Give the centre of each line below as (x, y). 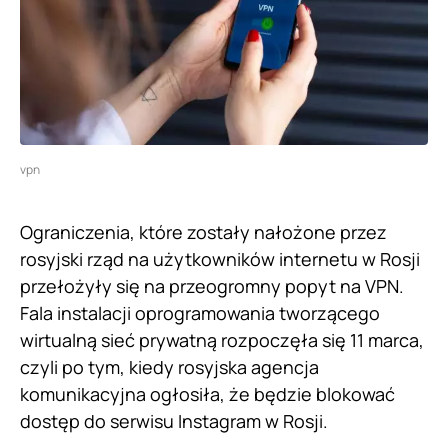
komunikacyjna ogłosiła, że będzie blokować (207, 393)
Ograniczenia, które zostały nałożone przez (203, 231)
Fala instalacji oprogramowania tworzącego (200, 312)
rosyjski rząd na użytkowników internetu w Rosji (220, 258)
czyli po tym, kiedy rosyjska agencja (169, 366)
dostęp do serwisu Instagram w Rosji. (174, 420)
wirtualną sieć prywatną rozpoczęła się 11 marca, (222, 339)
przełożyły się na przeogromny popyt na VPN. (212, 285)
